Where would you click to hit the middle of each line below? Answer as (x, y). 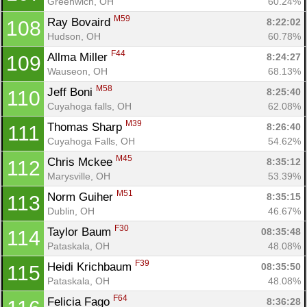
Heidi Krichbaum (91, 267)
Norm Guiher (82, 197)
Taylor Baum (81, 232)
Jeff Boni (72, 92)
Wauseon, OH (77, 71)
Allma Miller (79, 57)
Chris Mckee (82, 162)
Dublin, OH (71, 211)
